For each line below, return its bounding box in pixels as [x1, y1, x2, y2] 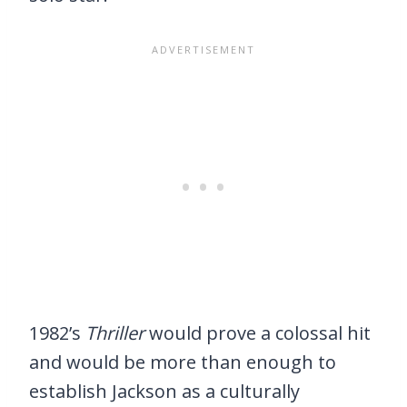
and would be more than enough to [29, 349, 336, 374]
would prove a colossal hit [149, 320, 371, 345]
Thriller [85, 320, 149, 345]
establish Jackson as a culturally [29, 378, 300, 403]
